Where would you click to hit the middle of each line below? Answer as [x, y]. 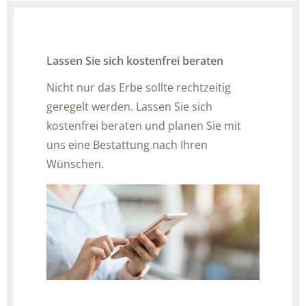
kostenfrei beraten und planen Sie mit [144, 125]
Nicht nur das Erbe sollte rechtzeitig [139, 87]
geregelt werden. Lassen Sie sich [129, 106]
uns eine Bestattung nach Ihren [127, 144]
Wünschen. [75, 164]
